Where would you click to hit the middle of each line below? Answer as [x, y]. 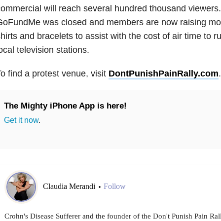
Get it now [21, 120]
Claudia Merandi [70, 186]
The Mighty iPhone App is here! [65, 106]
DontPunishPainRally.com [163, 73]
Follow [114, 186]
